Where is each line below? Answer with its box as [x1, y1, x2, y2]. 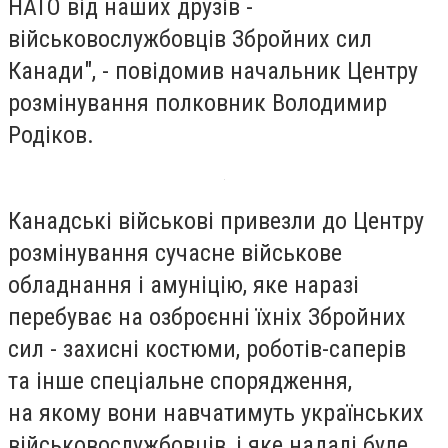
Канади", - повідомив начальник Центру [8, 57, 418, 86]
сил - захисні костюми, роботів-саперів [8, 334, 406, 363]
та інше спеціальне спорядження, [8, 366, 352, 395]
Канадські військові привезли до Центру [8, 206, 424, 235]
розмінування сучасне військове [8, 238, 342, 267]
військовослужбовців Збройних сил [8, 25, 372, 54]
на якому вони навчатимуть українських [8, 398, 424, 427]
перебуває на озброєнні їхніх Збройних [8, 302, 406, 331]
